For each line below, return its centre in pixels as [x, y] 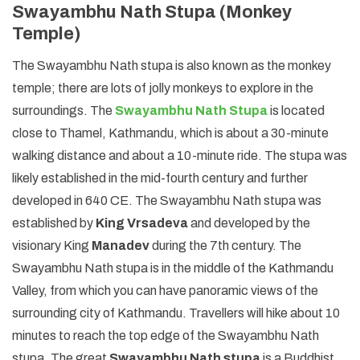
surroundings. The [63, 110]
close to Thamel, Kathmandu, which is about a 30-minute [170, 133]
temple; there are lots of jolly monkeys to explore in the [163, 88]
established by [54, 223]
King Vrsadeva [142, 223]
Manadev [122, 245]
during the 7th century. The [227, 245]
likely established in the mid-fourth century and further [160, 178]
